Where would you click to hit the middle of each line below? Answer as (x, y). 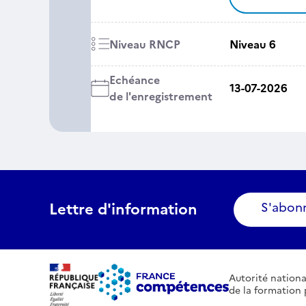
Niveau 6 (252, 44)
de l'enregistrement (161, 96)
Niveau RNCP (144, 44)
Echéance (134, 80)
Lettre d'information (123, 209)
